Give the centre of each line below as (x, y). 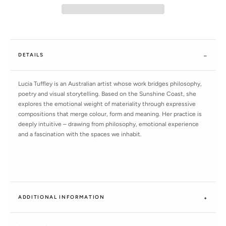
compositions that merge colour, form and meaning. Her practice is (110, 114)
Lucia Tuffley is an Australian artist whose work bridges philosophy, (110, 84)
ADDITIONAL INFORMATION (62, 197)
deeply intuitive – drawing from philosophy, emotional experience (108, 124)
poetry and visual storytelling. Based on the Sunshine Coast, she (107, 94)
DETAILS (31, 55)
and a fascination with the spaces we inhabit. (80, 134)
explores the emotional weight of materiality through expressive (107, 104)
